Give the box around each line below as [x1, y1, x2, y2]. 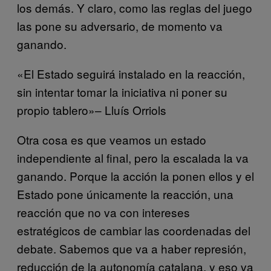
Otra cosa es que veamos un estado [17, 131, 206, 148]
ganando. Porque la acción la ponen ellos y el [17, 168, 254, 184]
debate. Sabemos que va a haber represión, [17, 240, 246, 257]
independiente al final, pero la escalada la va [17, 149, 249, 166]
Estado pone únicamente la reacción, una [17, 186, 233, 203]
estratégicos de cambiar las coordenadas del [17, 222, 250, 239]
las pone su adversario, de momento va [17, 18, 223, 34]
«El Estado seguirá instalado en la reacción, [17, 65, 245, 82]
